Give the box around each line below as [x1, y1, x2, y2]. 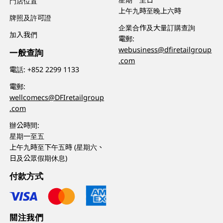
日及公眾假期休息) [9, 153, 68, 163]
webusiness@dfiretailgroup [118, 45, 212, 55]
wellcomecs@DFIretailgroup [9, 93, 105, 103]
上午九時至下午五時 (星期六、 [9, 142, 105, 152]
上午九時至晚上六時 [118, 6, 182, 16]
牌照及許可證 [9, 12, 52, 22]
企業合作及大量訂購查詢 [118, 23, 196, 33]
